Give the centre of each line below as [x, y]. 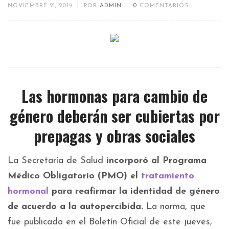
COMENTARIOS [164, 6]
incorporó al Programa [156, 161]
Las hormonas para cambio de [114, 96]
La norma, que [174, 207]
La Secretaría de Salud [57, 161]
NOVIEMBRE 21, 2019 [40, 6]
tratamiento [168, 176]
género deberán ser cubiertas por [114, 116]
